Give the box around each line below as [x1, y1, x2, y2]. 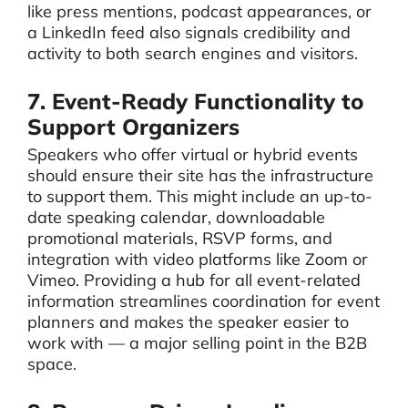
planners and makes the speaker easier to [27, 311, 349, 332]
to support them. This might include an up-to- [27, 186, 372, 207]
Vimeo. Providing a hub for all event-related [27, 270, 361, 291]
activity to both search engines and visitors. [27, 43, 358, 64]
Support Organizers [27, 113, 240, 140]
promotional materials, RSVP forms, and [27, 228, 332, 249]
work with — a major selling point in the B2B [27, 332, 367, 353]
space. [27, 353, 76, 374]
